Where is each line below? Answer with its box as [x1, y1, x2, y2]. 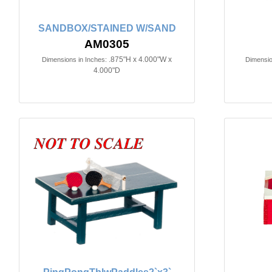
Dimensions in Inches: [42, 55, 107, 63]
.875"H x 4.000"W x [109, 55, 172, 64]
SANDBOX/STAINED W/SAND [38, 22, 176, 33]
